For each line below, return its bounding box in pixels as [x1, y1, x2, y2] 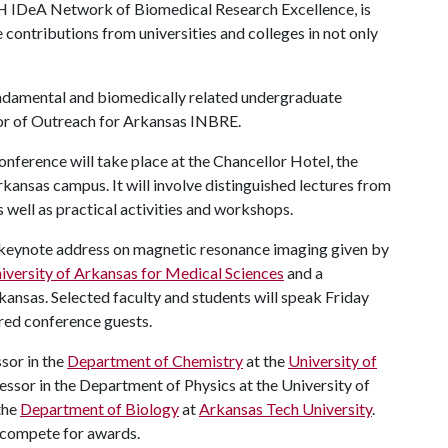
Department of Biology [20, 399, 179, 418]
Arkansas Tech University [199, 399, 372, 418]
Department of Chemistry [67, 351, 243, 370]
